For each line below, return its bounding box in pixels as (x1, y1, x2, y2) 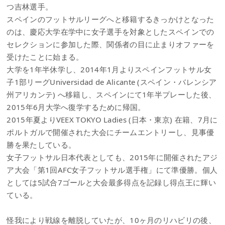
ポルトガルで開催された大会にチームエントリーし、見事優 (7, 127, 214, 137)
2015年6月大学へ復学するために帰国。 (7, 101, 146, 112)
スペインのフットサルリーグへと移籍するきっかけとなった (7, 14, 214, 24)
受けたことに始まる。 (7, 51, 84, 62)
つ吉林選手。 (7, 1, 53, 12)
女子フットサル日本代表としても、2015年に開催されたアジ (7, 152, 218, 162)
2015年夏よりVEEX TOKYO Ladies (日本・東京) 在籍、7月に (7, 114, 218, 125)
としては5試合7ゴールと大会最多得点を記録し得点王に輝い (7, 177, 216, 187)
